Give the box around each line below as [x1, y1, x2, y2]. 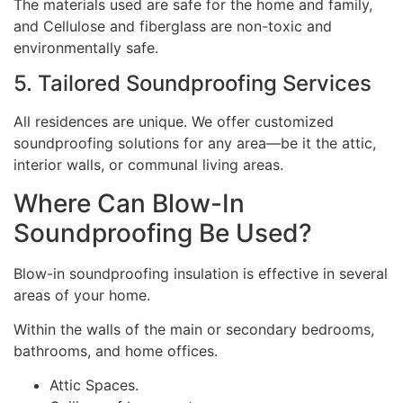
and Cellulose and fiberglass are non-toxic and [13, 16, 332, 35]
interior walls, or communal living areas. [13, 156, 292, 175]
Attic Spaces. [49, 376, 148, 395]
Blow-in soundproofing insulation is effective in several [13, 264, 388, 282]
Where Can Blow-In [13, 187, 245, 219]
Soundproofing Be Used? [13, 217, 325, 248]
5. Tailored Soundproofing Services [13, 70, 382, 97]
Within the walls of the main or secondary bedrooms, [13, 319, 374, 338]
